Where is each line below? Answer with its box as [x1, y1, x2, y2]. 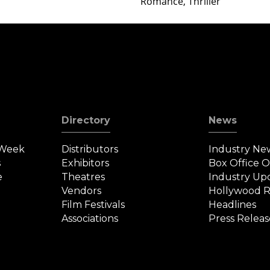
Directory [61, 114, 111, 126]
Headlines [208, 198, 256, 210]
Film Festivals [61, 198, 125, 210]
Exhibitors [61, 157, 110, 169]
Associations [61, 212, 119, 224]
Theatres [61, 171, 105, 183]
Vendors [61, 184, 102, 196]
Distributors [61, 143, 119, 155]
